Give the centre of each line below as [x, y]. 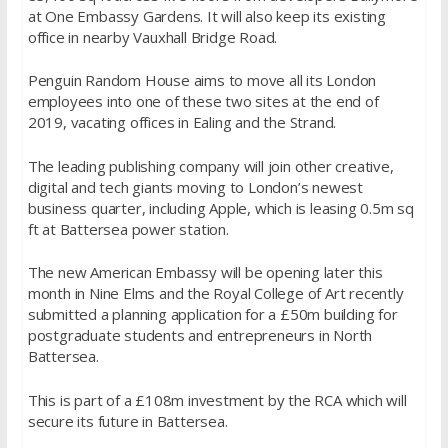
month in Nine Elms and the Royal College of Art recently [215, 293]
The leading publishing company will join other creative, [210, 165]
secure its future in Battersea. [127, 420]
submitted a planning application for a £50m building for [212, 314]
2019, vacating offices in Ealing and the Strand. [182, 122]
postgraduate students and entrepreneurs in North [200, 335]
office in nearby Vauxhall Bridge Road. [152, 36]
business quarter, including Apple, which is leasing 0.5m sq [220, 207]
